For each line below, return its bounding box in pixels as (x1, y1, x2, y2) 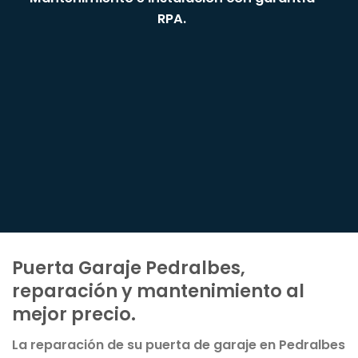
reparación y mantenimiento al (12, 278, 304, 304)
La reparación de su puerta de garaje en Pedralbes (12, 336, 345, 355)
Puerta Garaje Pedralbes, (12, 255, 245, 280)
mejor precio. (12, 301, 136, 327)
